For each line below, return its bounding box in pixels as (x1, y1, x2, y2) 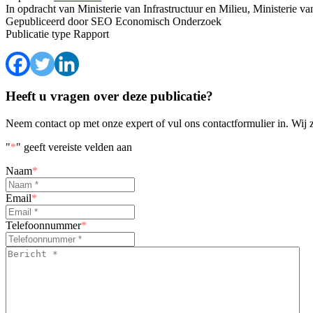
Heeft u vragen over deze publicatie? (6, 89, 213, 104)
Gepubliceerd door (6, 15, 88, 27)
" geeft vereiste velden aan (16, 141, 132, 154)
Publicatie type (6, 27, 71, 40)
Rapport (71, 27, 109, 40)
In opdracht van (6, 2, 75, 15)
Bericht (5, 246, 37, 259)
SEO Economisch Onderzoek (88, 15, 221, 27)
